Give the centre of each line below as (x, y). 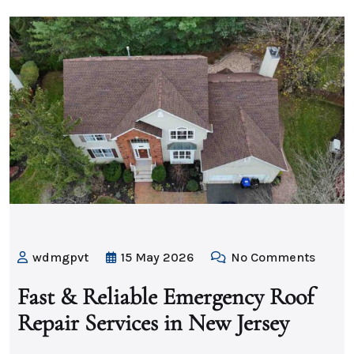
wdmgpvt (60, 258)
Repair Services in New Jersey (153, 323)
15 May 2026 (157, 258)
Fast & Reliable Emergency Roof (166, 297)
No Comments (271, 258)
